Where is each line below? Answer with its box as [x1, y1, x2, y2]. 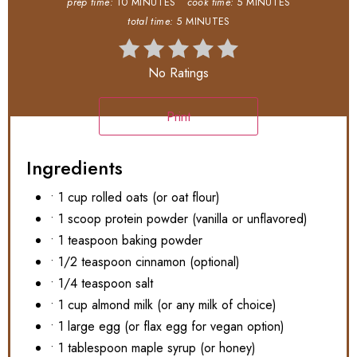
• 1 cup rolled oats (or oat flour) [50, 187, 220, 206]
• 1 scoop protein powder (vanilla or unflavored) [50, 209, 308, 228]
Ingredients [26, 153, 123, 182]
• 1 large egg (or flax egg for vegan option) [50, 316, 284, 335]
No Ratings [148, 63, 209, 82]
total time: [127, 14, 174, 29]
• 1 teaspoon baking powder [50, 230, 202, 249]
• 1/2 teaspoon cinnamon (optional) [50, 252, 240, 271]
